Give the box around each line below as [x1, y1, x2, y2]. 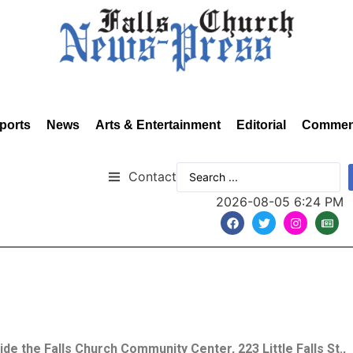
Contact [128, 168, 176, 184]
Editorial [236, 118, 286, 132]
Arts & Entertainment [95, 118, 221, 132]
